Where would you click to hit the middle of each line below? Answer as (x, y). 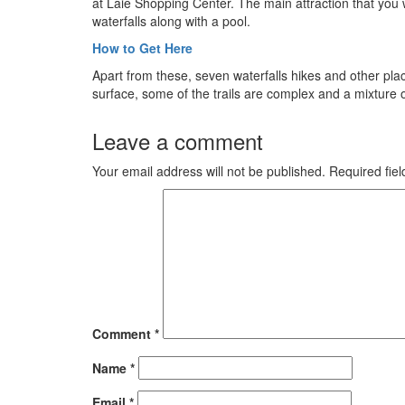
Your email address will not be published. (209, 171)
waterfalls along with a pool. (171, 21)
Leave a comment (178, 141)
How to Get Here (142, 48)
